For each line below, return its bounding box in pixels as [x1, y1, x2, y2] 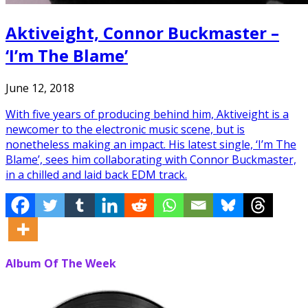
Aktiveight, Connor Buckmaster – [5, 21, 279, 44]
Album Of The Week [5, 256, 116, 272]
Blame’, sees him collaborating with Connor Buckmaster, [5, 151, 296, 167]
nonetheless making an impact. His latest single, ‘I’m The [5, 136, 296, 152]
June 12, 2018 [5, 80, 74, 96]
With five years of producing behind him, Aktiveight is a [5, 106, 289, 122]
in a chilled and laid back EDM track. [5, 166, 187, 182]
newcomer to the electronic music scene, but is [5, 121, 245, 137]
